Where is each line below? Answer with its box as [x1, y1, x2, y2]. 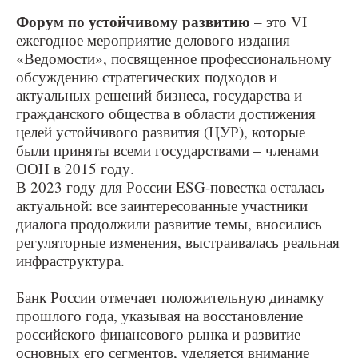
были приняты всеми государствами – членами [16, 139, 319, 160]
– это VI [250, 10, 307, 31]
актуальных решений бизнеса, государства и [16, 84, 302, 105]
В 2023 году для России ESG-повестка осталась [16, 176, 324, 197]
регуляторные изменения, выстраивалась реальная [16, 231, 340, 252]
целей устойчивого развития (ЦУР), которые [16, 121, 305, 141]
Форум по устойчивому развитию [16, 10, 250, 32]
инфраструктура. [16, 249, 125, 270]
